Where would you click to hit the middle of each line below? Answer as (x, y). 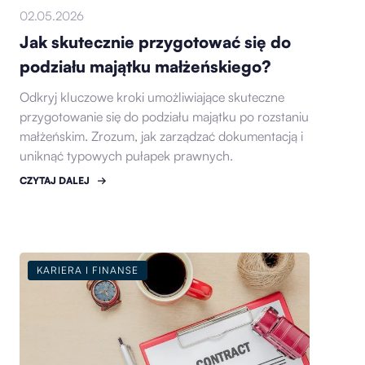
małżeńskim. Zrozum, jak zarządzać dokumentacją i (162, 136)
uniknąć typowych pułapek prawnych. (127, 156)
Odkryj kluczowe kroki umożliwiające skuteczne (152, 97)
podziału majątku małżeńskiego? (146, 67)
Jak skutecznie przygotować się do (156, 42)
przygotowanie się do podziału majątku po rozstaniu (165, 117)
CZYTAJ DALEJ (55, 181)
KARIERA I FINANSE (88, 270)
